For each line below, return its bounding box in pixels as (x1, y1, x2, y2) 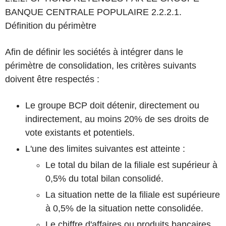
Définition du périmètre (5, 21, 96, 31)
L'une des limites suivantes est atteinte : (25, 144, 185, 154)
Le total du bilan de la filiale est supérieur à (45, 160, 217, 170)
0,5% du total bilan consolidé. (45, 174, 163, 184)
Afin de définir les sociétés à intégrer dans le (5, 47, 183, 57)
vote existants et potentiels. (25, 128, 135, 138)
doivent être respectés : (5, 74, 99, 84)
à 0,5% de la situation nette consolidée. (45, 203, 203, 213)
